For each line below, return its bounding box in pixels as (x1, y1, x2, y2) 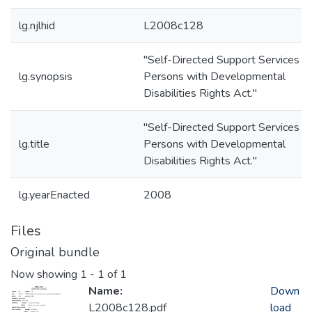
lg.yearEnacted (19, 187, 90, 203)
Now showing (10, 267, 80, 283)
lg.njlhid (19, 18, 55, 33)
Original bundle (10, 244, 100, 260)
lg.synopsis (19, 69, 72, 84)
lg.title (19, 136, 49, 152)
